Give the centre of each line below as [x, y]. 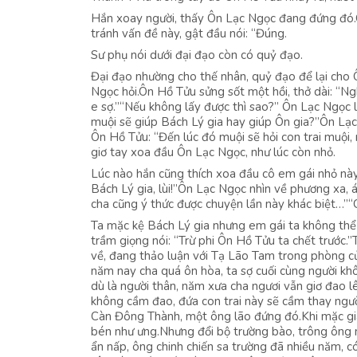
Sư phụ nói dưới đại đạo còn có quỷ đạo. [197, 55]
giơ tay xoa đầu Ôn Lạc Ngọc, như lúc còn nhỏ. [213, 152]
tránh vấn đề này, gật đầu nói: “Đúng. [189, 33]
